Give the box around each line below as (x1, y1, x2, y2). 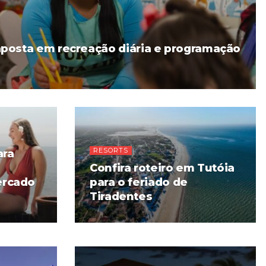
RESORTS (93, 146, 128, 154)
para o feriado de (90, 176, 188, 189)
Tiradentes (90, 190, 153, 203)
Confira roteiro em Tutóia (90, 161, 235, 175)
